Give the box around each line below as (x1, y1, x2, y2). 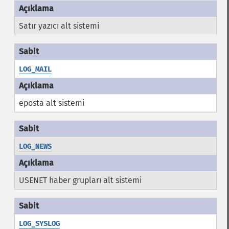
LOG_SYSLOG (18, 219, 60, 228)
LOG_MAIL (18, 65, 52, 74)
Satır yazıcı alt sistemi (18, 21, 99, 31)
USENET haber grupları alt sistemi (18, 175, 142, 185)
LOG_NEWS (18, 142, 52, 151)
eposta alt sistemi (18, 98, 84, 108)
